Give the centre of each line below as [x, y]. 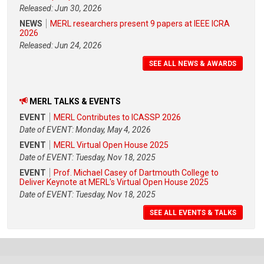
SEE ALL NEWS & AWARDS [193, 64]
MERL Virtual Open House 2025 [111, 145]
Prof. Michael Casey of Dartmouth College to [136, 172]
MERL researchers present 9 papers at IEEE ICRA [140, 24]
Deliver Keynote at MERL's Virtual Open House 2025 [114, 182]
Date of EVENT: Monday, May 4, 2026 [85, 129]
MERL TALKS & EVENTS [75, 102]
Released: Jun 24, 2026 [61, 46]
